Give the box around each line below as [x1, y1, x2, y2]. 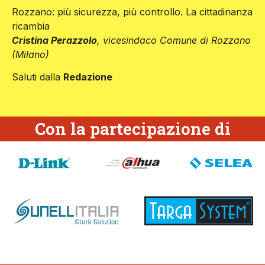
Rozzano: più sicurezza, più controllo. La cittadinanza [12, 5, 253, 18]
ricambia [12, 20, 50, 32]
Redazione [63, 71, 112, 83]
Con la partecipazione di [34, 117, 231, 140]
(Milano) [12, 48, 49, 60]
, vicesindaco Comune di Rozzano [97, 34, 251, 46]
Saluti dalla [12, 71, 63, 83]
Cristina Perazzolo [12, 34, 97, 46]
